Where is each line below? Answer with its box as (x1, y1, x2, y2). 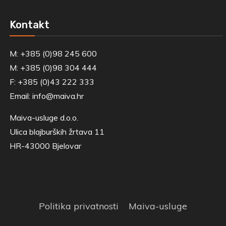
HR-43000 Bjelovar (9, 140, 81, 151)
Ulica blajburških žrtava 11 (9, 126, 104, 137)
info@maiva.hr (32, 90, 84, 101)
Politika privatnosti (39, 200, 119, 212)
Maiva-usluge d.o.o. (9, 112, 78, 123)
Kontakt (9, 18, 49, 31)
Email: (9, 90, 32, 101)
